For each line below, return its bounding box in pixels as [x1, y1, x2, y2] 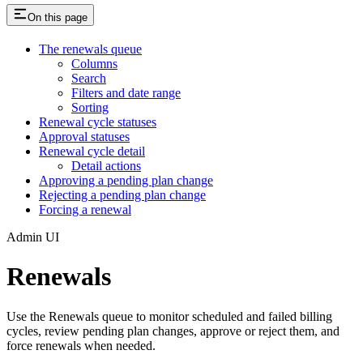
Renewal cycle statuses [39, 114, 156, 129]
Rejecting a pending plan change [39, 187, 206, 202]
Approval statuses [39, 129, 130, 143]
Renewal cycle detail [39, 143, 145, 158]
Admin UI [6, 229, 59, 244]
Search [71, 70, 106, 85]
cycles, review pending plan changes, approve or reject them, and [6, 323, 340, 338]
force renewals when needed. [6, 338, 156, 352]
